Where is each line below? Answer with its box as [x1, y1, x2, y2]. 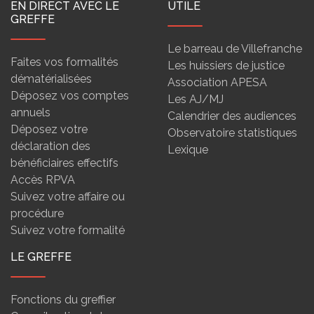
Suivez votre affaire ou [11, 190, 125, 203]
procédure [11, 207, 64, 220]
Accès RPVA [11, 173, 75, 186]
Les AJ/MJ [168, 93, 224, 106]
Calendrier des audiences [168, 109, 296, 123]
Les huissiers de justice [168, 59, 285, 72]
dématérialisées [11, 72, 92, 86]
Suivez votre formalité [11, 224, 125, 237]
